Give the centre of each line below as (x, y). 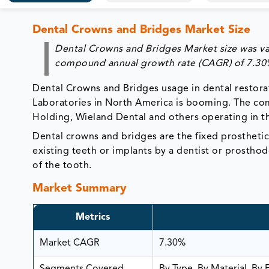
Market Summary (80, 189)
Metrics (93, 218)
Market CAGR (69, 243)
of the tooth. (62, 165)
